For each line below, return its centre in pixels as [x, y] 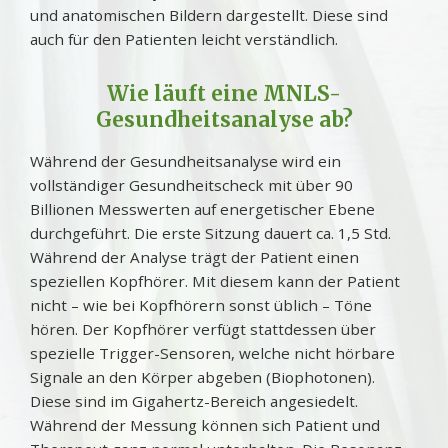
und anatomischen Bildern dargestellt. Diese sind [209, 14]
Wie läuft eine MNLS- [224, 93]
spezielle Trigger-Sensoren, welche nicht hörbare [212, 352]
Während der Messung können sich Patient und [205, 424]
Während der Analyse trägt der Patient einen [194, 256]
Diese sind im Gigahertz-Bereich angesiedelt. [194, 400]
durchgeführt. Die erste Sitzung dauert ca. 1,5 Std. [210, 232]
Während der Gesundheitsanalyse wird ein [185, 160]
